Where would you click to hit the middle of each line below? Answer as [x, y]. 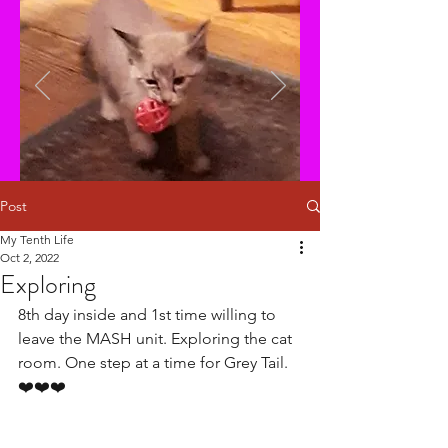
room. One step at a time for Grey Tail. [153, 362]
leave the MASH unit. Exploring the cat [157, 338]
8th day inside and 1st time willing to [149, 314]
